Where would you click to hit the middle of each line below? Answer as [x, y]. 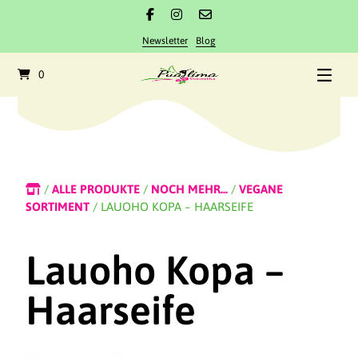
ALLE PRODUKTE [96, 189]
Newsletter [165, 41]
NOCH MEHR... [190, 189]
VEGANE [261, 189]
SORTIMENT [58, 207]
